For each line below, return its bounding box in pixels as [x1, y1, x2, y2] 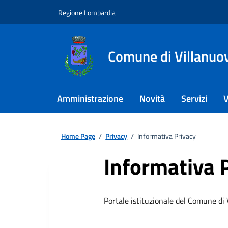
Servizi [181, 92, 207, 105]
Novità [139, 92, 165, 105]
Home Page [61, 130, 95, 142]
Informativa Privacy [137, 130, 196, 142]
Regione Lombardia [58, 7, 116, 18]
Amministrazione [57, 92, 123, 105]
